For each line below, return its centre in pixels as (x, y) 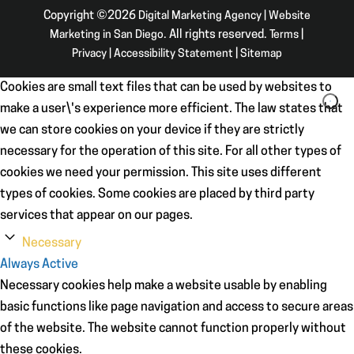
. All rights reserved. (217, 35)
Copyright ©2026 (90, 16)
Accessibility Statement (173, 54)
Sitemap (261, 54)
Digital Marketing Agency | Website (224, 16)
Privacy (89, 54)
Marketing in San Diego (107, 35)
